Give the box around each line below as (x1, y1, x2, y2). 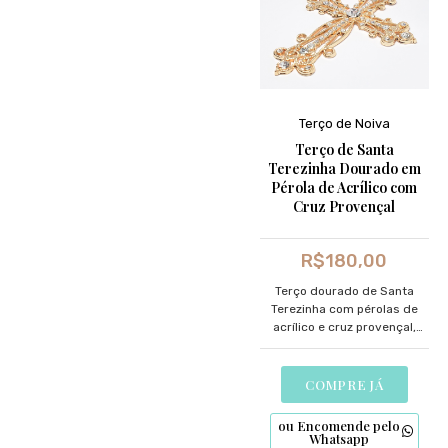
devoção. (317, 355, 371, 370)
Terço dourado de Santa (274, 283, 414, 298)
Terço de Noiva (298, 115, 390, 131)
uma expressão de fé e (278, 337, 410, 352)
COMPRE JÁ (305, 375, 384, 393)
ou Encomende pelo (277, 416, 400, 434)
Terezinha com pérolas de (270, 301, 418, 316)
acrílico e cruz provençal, (272, 319, 416, 334)
